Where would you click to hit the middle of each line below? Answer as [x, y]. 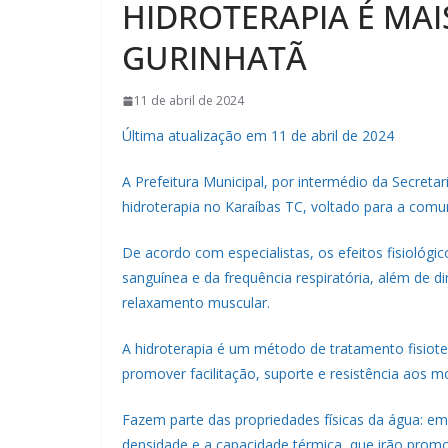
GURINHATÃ [214, 58]
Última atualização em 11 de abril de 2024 [258, 136]
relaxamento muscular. [196, 303]
